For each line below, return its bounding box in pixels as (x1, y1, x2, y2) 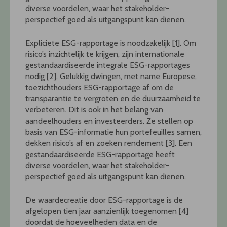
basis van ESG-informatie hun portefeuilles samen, (25, 127, 202, 137)
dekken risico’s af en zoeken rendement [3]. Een (25, 138, 192, 148)
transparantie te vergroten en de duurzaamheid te (25, 94, 201, 104)
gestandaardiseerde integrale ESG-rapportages (25, 60, 190, 70)
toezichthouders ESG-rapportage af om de (25, 83, 174, 93)
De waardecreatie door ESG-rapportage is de (25, 195, 183, 205)
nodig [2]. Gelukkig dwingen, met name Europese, (25, 71, 197, 82)
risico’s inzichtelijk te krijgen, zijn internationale (25, 49, 184, 59)
